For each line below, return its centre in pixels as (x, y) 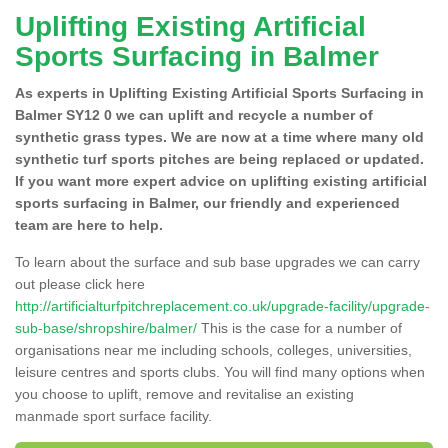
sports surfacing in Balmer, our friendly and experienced (207, 202)
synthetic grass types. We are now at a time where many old (219, 136)
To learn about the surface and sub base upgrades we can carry (217, 261)
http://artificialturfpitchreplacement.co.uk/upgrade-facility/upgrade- (222, 305)
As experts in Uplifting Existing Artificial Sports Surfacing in (219, 92)
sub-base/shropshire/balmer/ (106, 327)
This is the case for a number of (299, 327)
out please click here (80, 283)
